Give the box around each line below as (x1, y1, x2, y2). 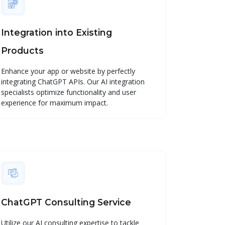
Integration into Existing (1, 27, 112, 38)
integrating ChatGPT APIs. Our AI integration (1, 76, 145, 86)
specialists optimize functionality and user (1, 87, 136, 97)
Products (1, 45, 44, 56)
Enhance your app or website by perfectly (1, 66, 135, 76)
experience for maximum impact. (1, 97, 108, 107)
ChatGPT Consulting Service (1, 196, 131, 207)
